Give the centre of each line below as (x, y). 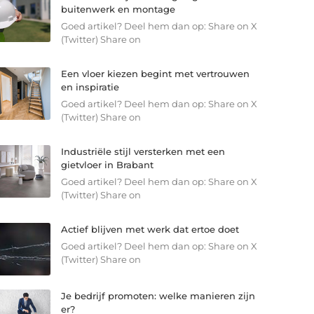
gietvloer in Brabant (107, 165)
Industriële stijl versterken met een (143, 152)
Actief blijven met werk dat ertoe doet (150, 230)
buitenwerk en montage (118, 9)
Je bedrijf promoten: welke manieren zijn (158, 295)
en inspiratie (90, 87)
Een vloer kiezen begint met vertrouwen (155, 74)
